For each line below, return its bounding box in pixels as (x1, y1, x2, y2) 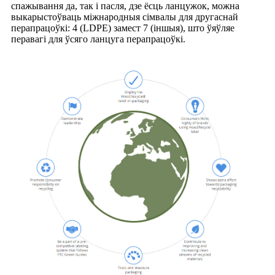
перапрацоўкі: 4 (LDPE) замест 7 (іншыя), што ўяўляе (11, 23, 234, 34)
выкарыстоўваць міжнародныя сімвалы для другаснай (11, 12, 238, 23)
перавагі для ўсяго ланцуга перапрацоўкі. (11, 34, 185, 45)
